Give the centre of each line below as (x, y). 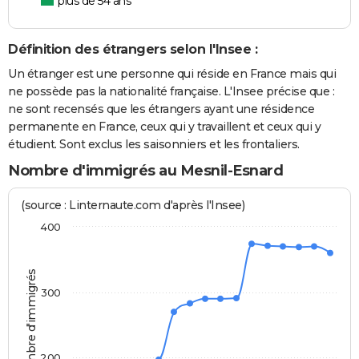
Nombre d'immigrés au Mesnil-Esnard (145, 170)
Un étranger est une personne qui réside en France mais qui (172, 73)
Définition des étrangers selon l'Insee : (133, 50)
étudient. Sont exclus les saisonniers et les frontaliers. (154, 144)
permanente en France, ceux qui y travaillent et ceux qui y (164, 126)
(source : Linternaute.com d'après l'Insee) (133, 206)
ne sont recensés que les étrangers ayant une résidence (161, 109)
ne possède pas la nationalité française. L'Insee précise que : (171, 91)
